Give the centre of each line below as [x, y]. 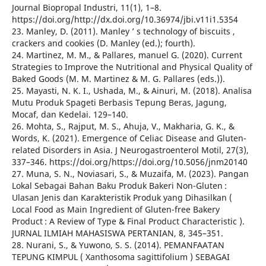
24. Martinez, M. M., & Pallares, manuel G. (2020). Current [127, 55]
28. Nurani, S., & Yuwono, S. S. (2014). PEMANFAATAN [118, 245]
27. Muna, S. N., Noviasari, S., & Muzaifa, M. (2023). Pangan [130, 174]
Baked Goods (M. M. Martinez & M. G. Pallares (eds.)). [118, 79]
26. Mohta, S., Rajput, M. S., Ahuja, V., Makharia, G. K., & [123, 126]
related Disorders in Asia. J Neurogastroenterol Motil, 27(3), [130, 150]
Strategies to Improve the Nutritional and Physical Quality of [132, 67]
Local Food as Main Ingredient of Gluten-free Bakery [115, 210]
